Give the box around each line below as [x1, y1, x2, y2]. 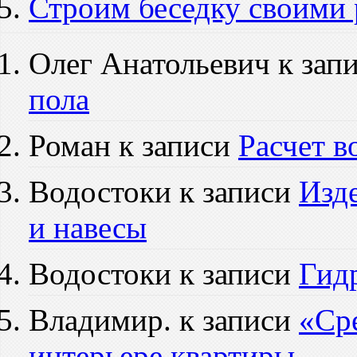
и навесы [29, 210, 147, 245]
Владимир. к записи [29, 302, 299, 337]
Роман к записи [29, 127, 238, 163]
